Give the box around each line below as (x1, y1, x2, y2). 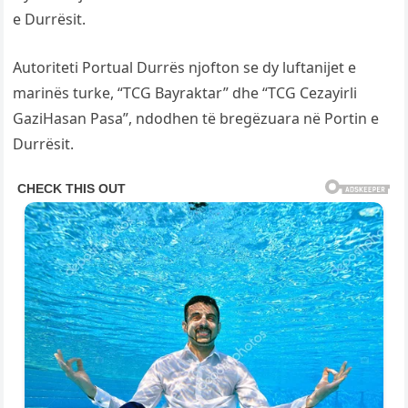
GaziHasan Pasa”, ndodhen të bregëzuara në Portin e (13, 108, 380, 129)
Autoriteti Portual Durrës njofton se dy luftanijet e (13, 57, 357, 78)
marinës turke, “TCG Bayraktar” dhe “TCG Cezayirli (13, 83, 358, 104)
